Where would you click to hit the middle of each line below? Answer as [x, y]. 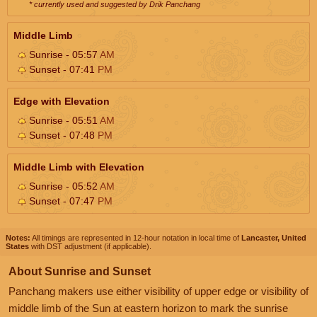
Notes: [18, 237]
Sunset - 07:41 [62, 69]
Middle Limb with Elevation [79, 167]
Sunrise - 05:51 [63, 120]
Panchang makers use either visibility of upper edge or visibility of [158, 291]
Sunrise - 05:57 [63, 54]
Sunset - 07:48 [62, 135]
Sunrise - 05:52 [63, 186]
